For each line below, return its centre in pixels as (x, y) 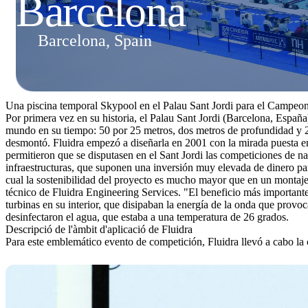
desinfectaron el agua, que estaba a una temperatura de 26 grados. (147, 217)
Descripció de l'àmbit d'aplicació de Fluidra (99, 229)
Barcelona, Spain (95, 40)
